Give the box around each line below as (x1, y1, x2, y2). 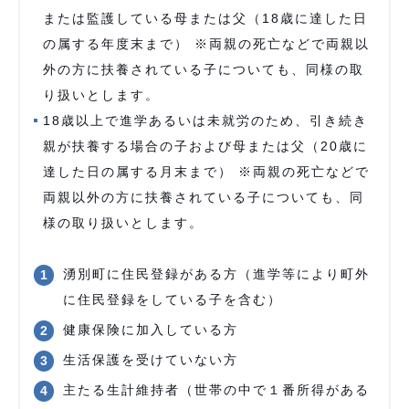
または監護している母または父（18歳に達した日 (43, 11, 368, 26)
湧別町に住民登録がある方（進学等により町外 (63, 267, 371, 281)
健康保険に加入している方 (63, 322, 239, 337)
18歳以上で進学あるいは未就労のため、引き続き (43, 113, 368, 128)
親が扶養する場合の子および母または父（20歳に (43, 139, 368, 153)
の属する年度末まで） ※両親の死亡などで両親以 (43, 37, 370, 51)
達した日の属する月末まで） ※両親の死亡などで (43, 164, 370, 179)
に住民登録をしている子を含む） (63, 292, 283, 307)
